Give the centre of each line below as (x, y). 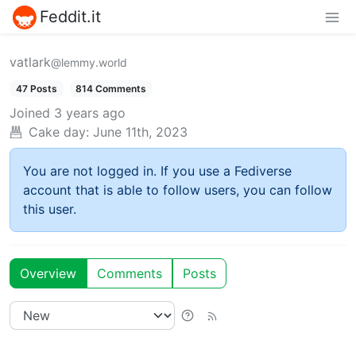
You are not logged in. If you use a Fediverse (157, 170)
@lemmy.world (89, 62)
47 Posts (36, 88)
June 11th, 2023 (140, 132)
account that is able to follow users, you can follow (178, 190)
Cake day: (59, 132)
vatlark (30, 62)
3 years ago (90, 112)
